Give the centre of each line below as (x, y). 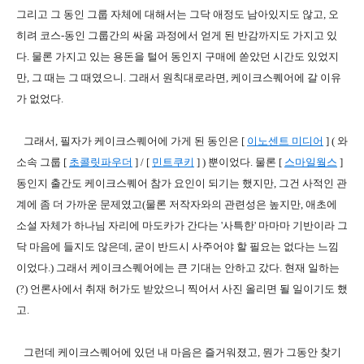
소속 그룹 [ (43, 162)
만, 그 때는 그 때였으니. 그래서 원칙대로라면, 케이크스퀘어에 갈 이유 (179, 78)
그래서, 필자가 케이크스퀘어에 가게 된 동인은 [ (132, 141)
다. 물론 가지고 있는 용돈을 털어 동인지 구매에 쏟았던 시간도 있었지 (178, 56)
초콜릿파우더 (101, 162)
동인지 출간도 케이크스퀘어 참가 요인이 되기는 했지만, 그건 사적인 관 (182, 183)
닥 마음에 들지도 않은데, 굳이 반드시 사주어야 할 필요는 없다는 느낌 (178, 247)
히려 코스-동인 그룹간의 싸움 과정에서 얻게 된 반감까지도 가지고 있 (177, 35)
